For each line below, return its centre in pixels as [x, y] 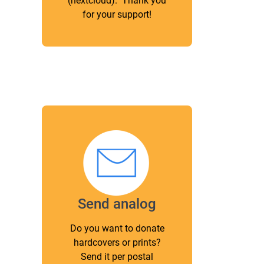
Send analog [117, 204]
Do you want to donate [117, 229]
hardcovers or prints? [117, 243]
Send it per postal [117, 257]
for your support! [117, 14]
